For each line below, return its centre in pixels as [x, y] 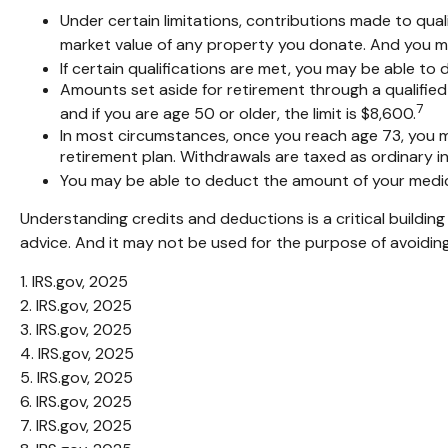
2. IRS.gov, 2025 [76, 305]
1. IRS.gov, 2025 [74, 281]
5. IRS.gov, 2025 [76, 377]
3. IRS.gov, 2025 [76, 329]
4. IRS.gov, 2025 [77, 353]
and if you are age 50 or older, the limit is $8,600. [238, 114]
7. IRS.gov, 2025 [76, 425]
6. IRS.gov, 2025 [76, 401]
